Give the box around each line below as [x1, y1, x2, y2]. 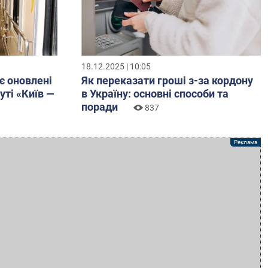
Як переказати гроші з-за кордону [81, 74, 253, 87]
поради [81, 100, 118, 114]
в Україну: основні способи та [81, 87, 229, 100]
